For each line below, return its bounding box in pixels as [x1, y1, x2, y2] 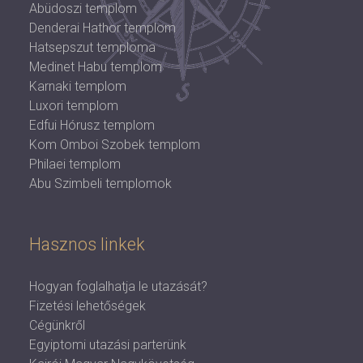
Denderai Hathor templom [29, 20, 176, 36]
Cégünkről [29, 318, 85, 333]
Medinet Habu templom [29, 59, 162, 75]
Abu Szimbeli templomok [29, 176, 172, 191]
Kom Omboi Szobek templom [29, 137, 200, 152]
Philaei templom [29, 156, 121, 172]
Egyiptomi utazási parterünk [29, 337, 186, 352]
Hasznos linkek [29, 234, 145, 254]
